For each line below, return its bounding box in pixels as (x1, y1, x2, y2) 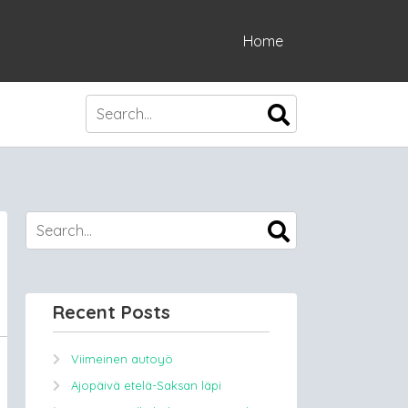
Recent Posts (53, 301, 170, 323)
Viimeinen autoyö (71, 352, 173, 366)
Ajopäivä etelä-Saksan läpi (71, 378, 221, 393)
